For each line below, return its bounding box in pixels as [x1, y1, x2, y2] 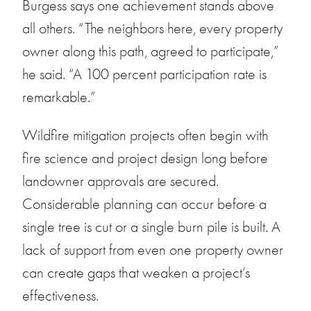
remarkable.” [22, 89, 99, 106]
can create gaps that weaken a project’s [22, 264, 250, 281]
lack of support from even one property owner [22, 241, 283, 258]
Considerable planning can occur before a [22, 195, 267, 212]
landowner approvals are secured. [22, 172, 219, 190]
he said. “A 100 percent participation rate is [22, 66, 267, 83]
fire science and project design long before [22, 149, 268, 167]
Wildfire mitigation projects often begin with [22, 126, 269, 144]
